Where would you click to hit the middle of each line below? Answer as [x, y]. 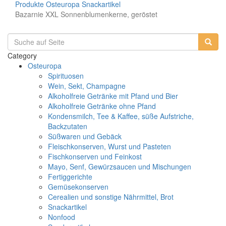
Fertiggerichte [70, 177]
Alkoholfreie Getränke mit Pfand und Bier [113, 96]
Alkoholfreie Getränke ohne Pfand [102, 106]
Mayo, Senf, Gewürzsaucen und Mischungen [120, 166]
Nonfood [62, 217]
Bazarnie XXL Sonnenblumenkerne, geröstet [86, 14]
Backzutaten [68, 126]
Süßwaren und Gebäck [85, 136]
